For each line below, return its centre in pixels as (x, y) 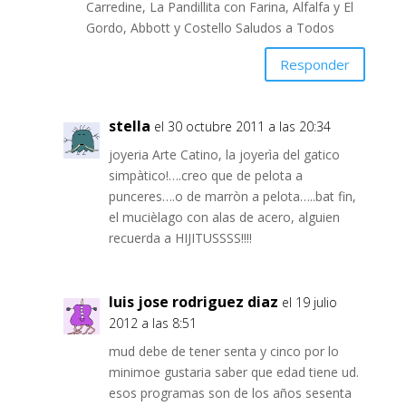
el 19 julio (309, 303)
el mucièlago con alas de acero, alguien (224, 217)
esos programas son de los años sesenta (230, 393)
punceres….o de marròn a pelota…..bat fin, (232, 197)
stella (129, 126)
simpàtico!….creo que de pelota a (205, 176)
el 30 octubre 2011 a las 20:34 (242, 127)
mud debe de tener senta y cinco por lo (223, 352)
